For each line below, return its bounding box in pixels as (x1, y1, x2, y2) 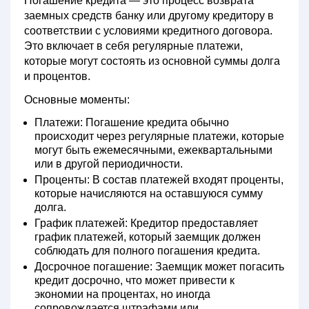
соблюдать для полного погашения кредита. (34, 245, 260, 257)
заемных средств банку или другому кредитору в (24, 10, 274, 21)
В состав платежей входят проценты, (90, 174, 283, 186)
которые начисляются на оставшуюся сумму (34, 188, 263, 199)
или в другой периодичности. (34, 158, 183, 170)
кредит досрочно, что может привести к (34, 275, 235, 286)
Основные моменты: (24, 94, 130, 106)
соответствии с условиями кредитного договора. (24, 25, 272, 37)
